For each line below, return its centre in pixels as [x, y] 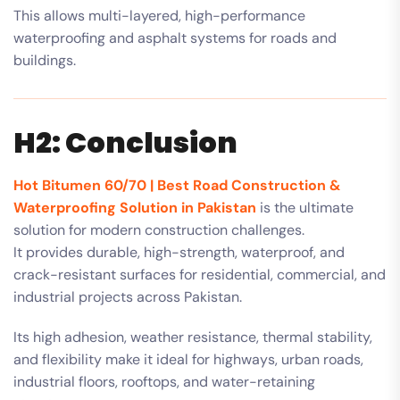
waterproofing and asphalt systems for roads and [175, 37]
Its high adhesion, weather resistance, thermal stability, [193, 337]
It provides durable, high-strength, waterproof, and [179, 252]
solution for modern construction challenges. [159, 229]
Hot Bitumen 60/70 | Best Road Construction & [177, 185]
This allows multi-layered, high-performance [159, 15]
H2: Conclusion [125, 142]
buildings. [45, 60]
